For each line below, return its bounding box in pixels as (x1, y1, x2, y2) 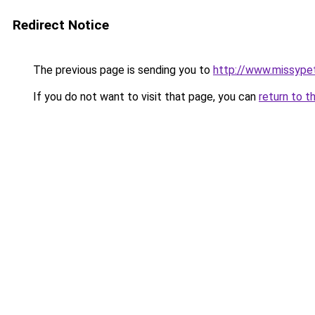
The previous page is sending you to (30, 63, 213, 77)
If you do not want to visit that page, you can (30, 90, 259, 103)
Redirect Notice (13, 17, 109, 33)
